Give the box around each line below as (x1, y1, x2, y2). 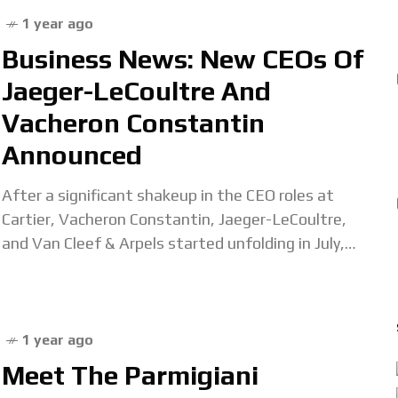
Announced (2, 139, 142, 171)
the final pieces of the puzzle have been (2, 258, 286, 276)
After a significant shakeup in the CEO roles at (2, 186, 334, 204)
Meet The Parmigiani (2, 360, 259, 391)
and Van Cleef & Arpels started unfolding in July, (2, 234, 345, 252)
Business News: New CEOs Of (2, 44, 363, 75)
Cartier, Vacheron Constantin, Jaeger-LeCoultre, (2, 210, 346, 228)
